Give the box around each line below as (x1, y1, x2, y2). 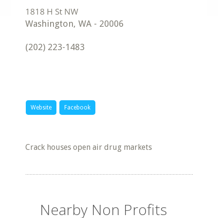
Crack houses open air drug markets (25, 143, 152, 152)
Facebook (64, 104, 91, 111)
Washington (25, 18, 74, 29)
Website (31, 104, 52, 111)
